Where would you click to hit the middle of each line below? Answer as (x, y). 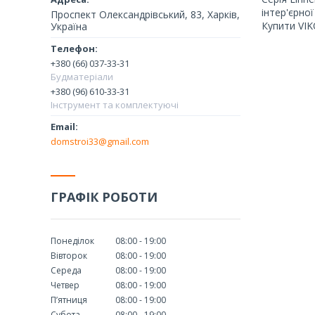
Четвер (65, 285)
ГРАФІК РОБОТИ (104, 197)
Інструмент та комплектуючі (115, 104)
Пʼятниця (69, 300)
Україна (69, 26)
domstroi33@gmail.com (100, 141)
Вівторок (69, 255)
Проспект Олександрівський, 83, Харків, (145, 14)
